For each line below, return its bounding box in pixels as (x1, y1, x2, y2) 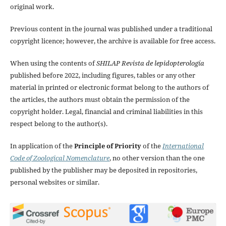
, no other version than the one (109, 153, 205, 163)
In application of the (10, 141, 74, 151)
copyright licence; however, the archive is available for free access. (10, 36, 215, 46)
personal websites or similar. (10, 178, 99, 187)
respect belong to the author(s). (10, 119, 107, 129)
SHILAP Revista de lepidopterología (96, 59, 204, 68)
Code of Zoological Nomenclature (10, 153, 109, 163)
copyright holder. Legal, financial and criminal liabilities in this (10, 107, 203, 117)
